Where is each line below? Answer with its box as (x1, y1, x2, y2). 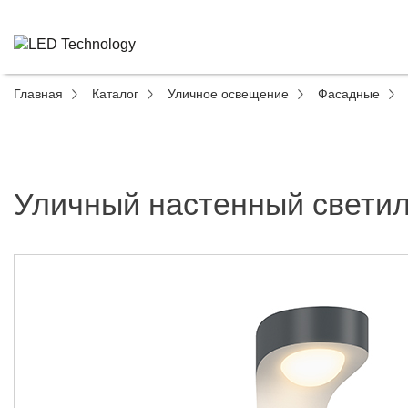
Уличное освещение (168, 87, 289, 101)
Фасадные (318, 87, 380, 101)
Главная (14, 87, 63, 101)
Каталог (92, 87, 138, 101)
